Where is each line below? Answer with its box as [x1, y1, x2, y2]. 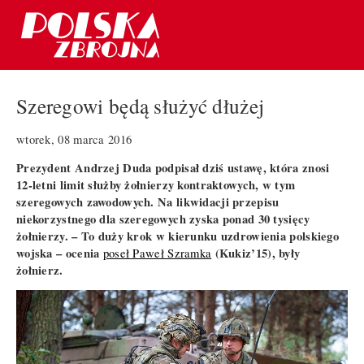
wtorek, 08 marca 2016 [16, 131, 132, 147]
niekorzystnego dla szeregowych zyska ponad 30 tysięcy [16, 210, 310, 227]
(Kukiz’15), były [211, 244, 301, 262]
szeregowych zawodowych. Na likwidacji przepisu [16, 193, 279, 210]
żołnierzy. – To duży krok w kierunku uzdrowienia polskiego [16, 227, 340, 245]
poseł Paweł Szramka [102, 245, 212, 261]
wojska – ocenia [16, 244, 103, 262]
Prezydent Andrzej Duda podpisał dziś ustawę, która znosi [16, 158, 330, 176]
